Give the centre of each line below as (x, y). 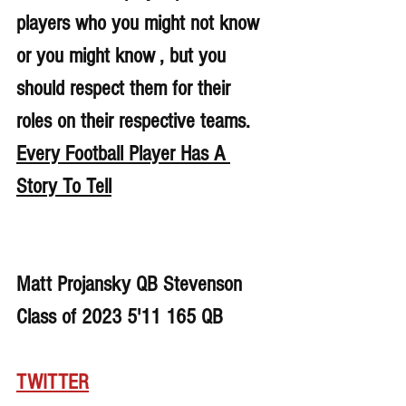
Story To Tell (64, 187)
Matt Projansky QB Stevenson (132, 285)
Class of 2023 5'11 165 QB (120, 317)
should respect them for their (126, 89)
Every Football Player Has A (123, 154)
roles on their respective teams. (136, 121)
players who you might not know (140, 24)
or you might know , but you (124, 56)
